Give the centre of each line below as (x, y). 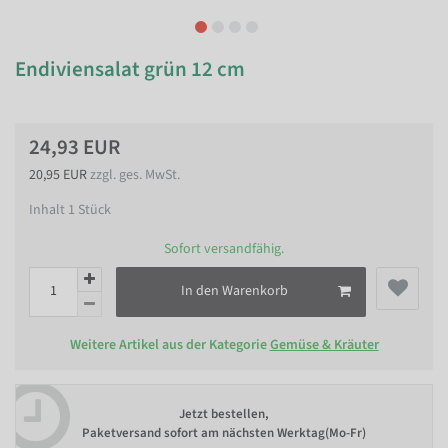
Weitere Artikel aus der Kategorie (169, 344)
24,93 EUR (74, 147)
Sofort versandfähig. (224, 248)
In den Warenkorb (234, 291)
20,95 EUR (59, 175)
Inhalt (48, 210)
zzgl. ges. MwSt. (135, 175)
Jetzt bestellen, (224, 414)
